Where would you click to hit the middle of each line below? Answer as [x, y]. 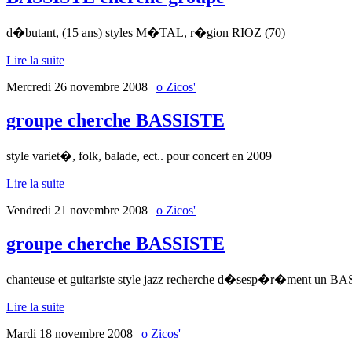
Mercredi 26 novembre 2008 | [81, 87]
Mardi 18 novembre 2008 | [74, 333]
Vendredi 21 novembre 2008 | [81, 211]
